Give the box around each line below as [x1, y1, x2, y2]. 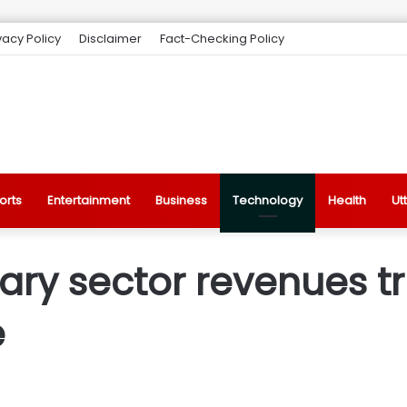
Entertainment [47, 192, 130, 209]
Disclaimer [79, 30, 142, 47]
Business [155, 192, 207, 209]
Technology [233, 192, 303, 209]
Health [328, 192, 366, 209]
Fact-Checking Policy [160, 30, 284, 47]
